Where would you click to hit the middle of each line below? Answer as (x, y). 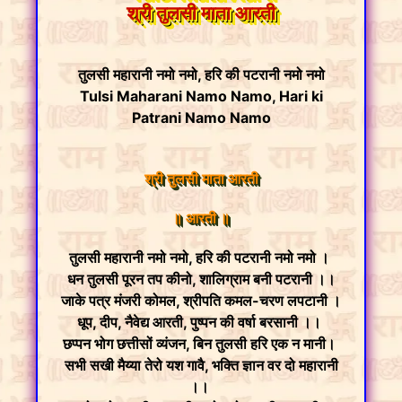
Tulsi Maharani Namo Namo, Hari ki (201, 96)
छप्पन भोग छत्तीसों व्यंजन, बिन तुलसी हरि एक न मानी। (201, 344)
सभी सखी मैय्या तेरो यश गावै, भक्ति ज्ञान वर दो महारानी (201, 365)
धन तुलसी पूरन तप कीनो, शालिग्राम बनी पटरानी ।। (201, 279)
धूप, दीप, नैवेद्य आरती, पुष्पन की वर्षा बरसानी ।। (201, 322)
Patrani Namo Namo (201, 118)
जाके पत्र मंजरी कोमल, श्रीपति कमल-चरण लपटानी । (201, 301)
